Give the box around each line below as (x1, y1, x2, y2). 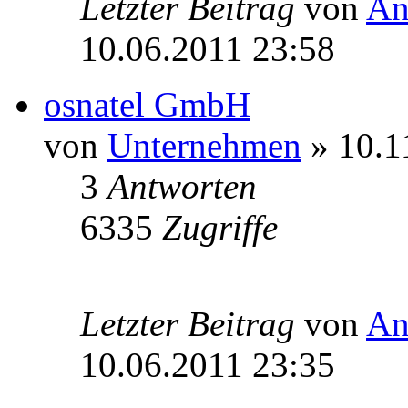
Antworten (107, 167, 257, 207)
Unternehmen (107, 126, 301, 166)
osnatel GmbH (44, 85, 250, 125)
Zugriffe (162, 208, 278, 248)
